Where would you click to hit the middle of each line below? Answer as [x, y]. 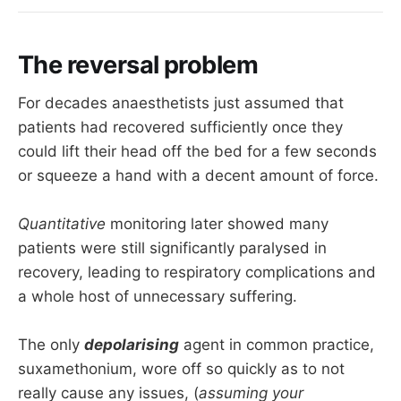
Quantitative [62, 224]
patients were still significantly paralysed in [172, 248]
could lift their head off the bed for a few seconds [197, 152]
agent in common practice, [277, 345]
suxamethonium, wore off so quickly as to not [181, 369]
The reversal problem [138, 65]
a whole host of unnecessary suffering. [158, 297]
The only [51, 345]
